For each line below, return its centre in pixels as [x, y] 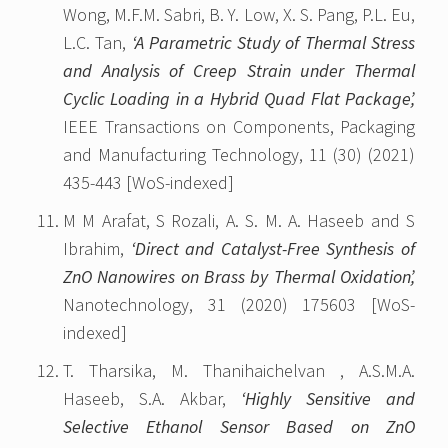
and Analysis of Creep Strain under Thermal [239, 71]
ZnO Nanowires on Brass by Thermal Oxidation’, [239, 277]
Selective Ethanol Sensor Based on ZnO [239, 427]
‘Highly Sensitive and [328, 399]
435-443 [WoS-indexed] [148, 183]
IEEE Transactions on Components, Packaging [239, 127]
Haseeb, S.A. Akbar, [152, 399]
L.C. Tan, [97, 43]
